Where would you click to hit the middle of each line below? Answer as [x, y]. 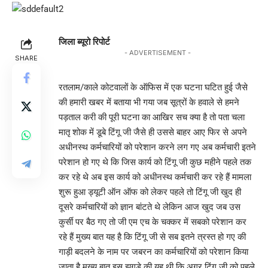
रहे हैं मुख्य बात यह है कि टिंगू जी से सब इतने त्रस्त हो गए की [152, 237]
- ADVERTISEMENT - [157, 52]
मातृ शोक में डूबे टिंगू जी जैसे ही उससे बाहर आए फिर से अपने [153, 132]
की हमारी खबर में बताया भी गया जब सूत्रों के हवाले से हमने [149, 102]
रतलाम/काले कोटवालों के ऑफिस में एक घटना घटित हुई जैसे [153, 87]
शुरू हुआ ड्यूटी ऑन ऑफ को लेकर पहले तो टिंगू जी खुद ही [150, 192]
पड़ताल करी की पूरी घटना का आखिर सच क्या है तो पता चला [152, 117]
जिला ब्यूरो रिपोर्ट [84, 42]
